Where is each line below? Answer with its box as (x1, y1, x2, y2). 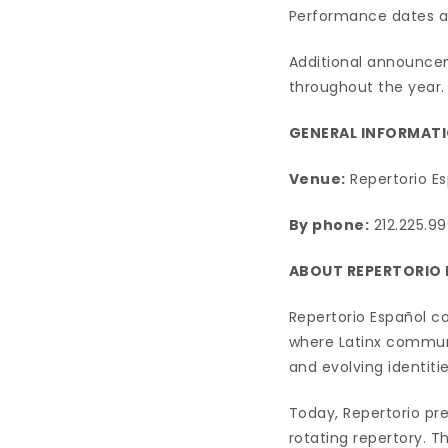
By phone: (288, 214, 370, 235)
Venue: (288, 168, 346, 189)
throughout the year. (288, 76, 445, 97)
